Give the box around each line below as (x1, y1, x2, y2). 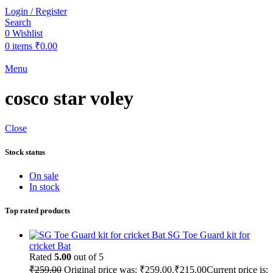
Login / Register (5, 6, 67, 16)
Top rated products (5, 206, 70, 216)
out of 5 (71, 251, 104, 262)
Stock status (5, 147, 45, 157)
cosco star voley (5, 87, 133, 110)
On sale (29, 171, 58, 182)
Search (5, 17, 31, 27)
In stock (29, 182, 60, 193)
